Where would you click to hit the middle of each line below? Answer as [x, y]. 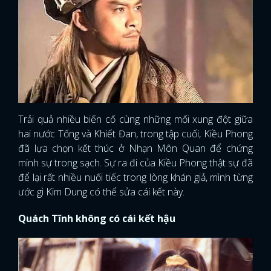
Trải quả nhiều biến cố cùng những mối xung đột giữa [135, 119]
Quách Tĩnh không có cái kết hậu [97, 219]
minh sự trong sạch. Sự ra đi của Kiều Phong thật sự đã [135, 163]
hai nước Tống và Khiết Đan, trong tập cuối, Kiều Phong [135, 134]
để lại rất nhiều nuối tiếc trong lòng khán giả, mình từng [135, 178]
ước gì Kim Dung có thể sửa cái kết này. [101, 192]
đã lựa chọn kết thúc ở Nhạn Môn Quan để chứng [135, 149]
